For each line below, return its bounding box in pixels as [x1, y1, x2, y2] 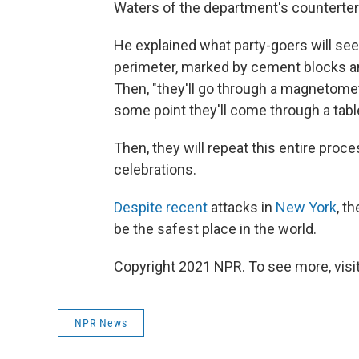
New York [276, 199, 337, 216]
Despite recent [114, 199, 208, 216]
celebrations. [114, 161, 196, 178]
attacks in [208, 199, 276, 216]
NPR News [75, 317, 127, 329]
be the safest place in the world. [114, 220, 317, 237]
